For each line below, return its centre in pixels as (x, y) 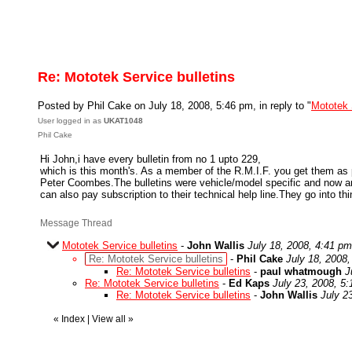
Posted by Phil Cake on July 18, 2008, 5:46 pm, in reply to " (174, 106)
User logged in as (71, 121)
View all (109, 319)
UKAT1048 (123, 121)
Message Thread (76, 223)
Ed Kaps (249, 283)
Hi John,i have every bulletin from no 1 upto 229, (150, 159)
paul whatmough (301, 271)
